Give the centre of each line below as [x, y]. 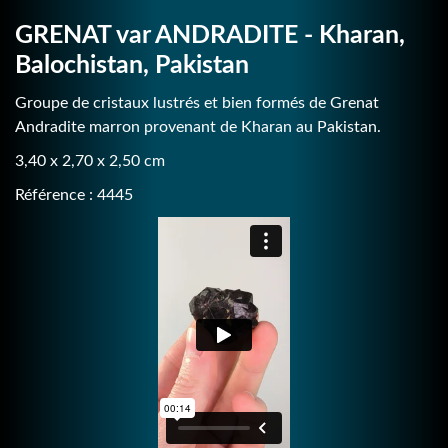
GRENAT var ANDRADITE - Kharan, [210, 35]
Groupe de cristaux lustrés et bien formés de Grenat [197, 102]
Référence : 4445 [74, 194]
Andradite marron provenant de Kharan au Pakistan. [198, 126]
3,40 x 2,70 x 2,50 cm [90, 160]
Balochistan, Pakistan [132, 65]
